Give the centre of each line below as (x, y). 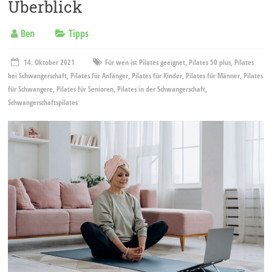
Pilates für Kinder (157, 76)
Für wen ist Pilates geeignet (145, 62)
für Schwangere (31, 89)
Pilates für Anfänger (100, 76)
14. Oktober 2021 (49, 62)
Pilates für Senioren (85, 89)
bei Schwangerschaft (38, 76)
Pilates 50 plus (210, 62)
